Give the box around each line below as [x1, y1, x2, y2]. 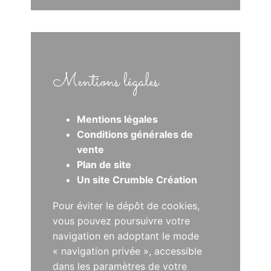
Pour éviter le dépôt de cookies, [53, 199, 200, 212]
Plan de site [77, 158, 132, 171]
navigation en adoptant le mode [53, 229, 200, 242]
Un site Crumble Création [77, 173, 198, 186]
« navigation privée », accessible [53, 244, 203, 257]
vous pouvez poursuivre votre [53, 214, 191, 227]
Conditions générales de [77, 128, 194, 140]
